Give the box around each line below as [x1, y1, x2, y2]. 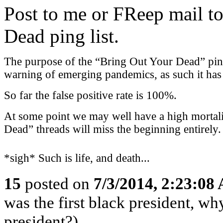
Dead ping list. [4, 25, 119, 47]
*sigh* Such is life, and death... [4, 152, 150, 164]
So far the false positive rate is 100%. [4, 89, 177, 102]
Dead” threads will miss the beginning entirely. [4, 123, 221, 135]
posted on [21, 174, 94, 193]
